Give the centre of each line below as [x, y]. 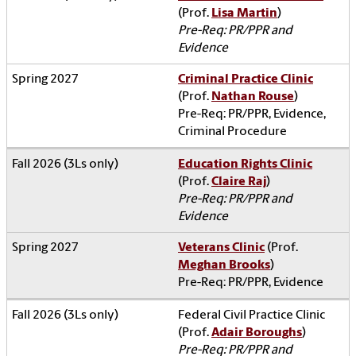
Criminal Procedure [232, 132]
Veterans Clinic [221, 248]
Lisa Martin [244, 13]
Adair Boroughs [257, 333]
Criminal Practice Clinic [246, 79]
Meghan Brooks [224, 265]
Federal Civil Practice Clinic [252, 315]
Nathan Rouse [253, 97]
